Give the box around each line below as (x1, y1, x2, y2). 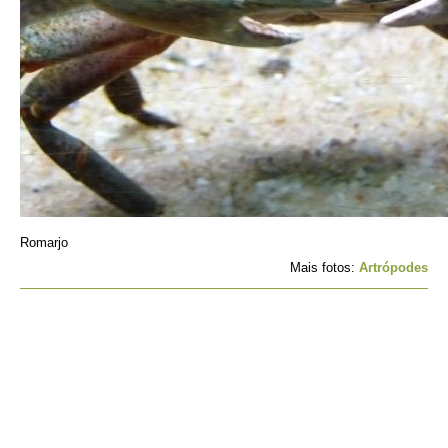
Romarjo (20, 235, 68, 250)
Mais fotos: (290, 260, 359, 275)
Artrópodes (359, 260, 428, 275)
